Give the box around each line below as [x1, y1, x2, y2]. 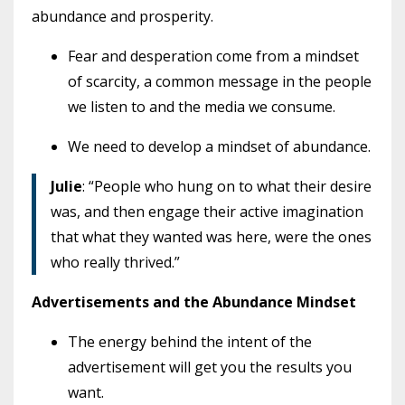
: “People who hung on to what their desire [82, 175, 372, 196]
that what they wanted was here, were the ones [51, 226, 372, 247]
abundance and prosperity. [32, 5, 213, 26]
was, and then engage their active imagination [51, 201, 363, 221]
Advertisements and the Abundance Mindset [32, 291, 360, 312]
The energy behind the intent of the [68, 331, 312, 352]
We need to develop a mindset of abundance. [68, 136, 371, 156]
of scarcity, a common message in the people [68, 71, 372, 91]
